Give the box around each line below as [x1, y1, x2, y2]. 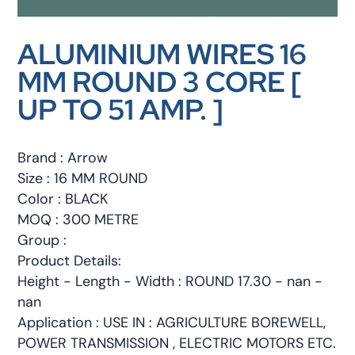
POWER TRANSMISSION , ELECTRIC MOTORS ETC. [17, 333, 337, 353]
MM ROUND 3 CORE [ [17, 63, 303, 101]
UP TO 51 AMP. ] [17, 90, 224, 128]
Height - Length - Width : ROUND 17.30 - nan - [17, 271, 323, 291]
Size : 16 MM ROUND [17, 168, 148, 188]
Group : [17, 230, 67, 250]
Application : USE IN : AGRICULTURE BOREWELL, [17, 312, 326, 332]
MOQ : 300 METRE [17, 209, 139, 229]
